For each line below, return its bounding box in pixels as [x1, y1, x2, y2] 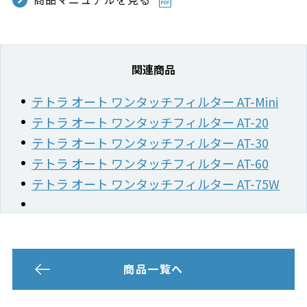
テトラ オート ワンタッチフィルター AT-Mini [32, 92, 278, 110]
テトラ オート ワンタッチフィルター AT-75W [32, 174, 280, 193]
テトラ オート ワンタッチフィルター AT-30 [32, 133, 269, 151]
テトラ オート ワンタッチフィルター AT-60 [32, 153, 269, 172]
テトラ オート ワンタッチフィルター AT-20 [32, 112, 269, 131]
